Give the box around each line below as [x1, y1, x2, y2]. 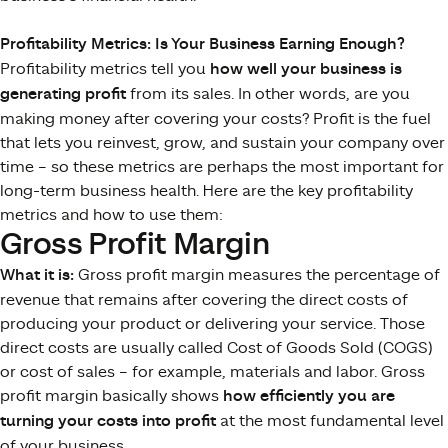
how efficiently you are [223, 386, 395, 406]
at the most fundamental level [216, 411, 444, 430]
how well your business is [210, 59, 402, 79]
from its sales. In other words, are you [126, 84, 410, 103]
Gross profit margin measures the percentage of [74, 265, 440, 284]
